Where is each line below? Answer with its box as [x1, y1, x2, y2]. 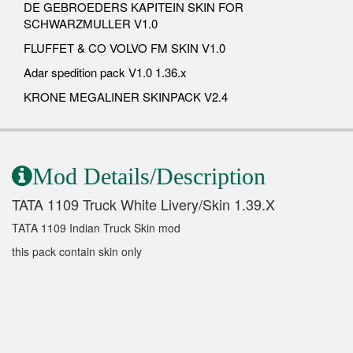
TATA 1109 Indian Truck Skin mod [12, 219, 180, 236]
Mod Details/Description [32, 162, 266, 189]
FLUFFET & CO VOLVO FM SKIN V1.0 [24, 39, 225, 56]
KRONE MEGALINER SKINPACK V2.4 [24, 87, 228, 105]
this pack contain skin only [12, 243, 142, 259]
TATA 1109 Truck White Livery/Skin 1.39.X [12, 193, 275, 214]
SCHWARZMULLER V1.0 [24, 14, 158, 32]
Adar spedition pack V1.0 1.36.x [24, 63, 187, 80]
